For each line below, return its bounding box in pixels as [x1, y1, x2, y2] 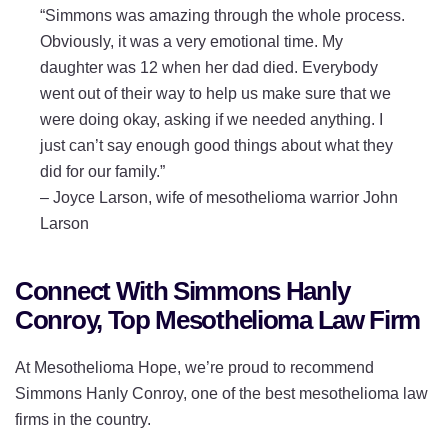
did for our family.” [40, 162, 165, 180]
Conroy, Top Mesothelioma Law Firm [15, 304, 421, 335]
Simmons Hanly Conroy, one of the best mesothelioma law [15, 384, 428, 402]
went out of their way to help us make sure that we [40, 84, 391, 102]
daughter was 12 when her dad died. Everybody [40, 58, 378, 76]
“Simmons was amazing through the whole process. [40, 6, 405, 24]
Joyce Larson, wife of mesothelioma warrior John [49, 188, 398, 206]
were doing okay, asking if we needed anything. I [40, 110, 383, 128]
